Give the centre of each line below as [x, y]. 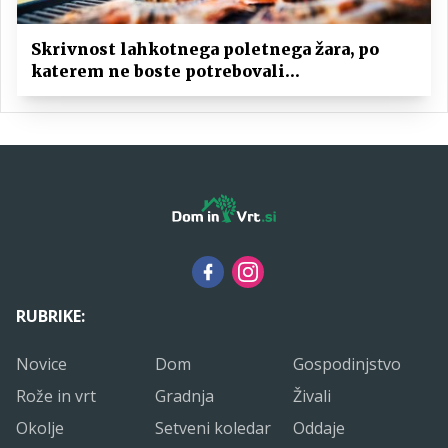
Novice [41, 363]
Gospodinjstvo [347, 363]
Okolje [40, 427]
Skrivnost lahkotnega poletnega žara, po [205, 49]
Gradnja [184, 395]
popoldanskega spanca [128, 93]
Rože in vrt [56, 395]
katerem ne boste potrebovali [158, 71]
